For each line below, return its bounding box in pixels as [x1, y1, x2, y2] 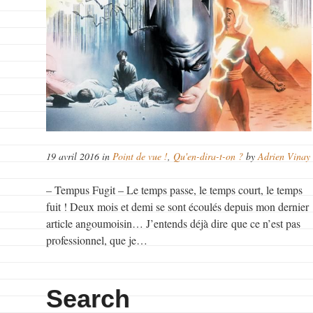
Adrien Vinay [258, 149, 311, 163]
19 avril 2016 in [46, 149, 113, 163]
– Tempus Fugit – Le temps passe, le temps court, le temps [46, 182, 303, 197]
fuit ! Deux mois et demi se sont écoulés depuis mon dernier [46, 198, 310, 214]
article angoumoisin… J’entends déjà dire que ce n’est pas [46, 215, 301, 231]
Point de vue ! [112, 149, 168, 163]
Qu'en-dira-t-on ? [173, 149, 244, 163]
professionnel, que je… [46, 232, 148, 247]
